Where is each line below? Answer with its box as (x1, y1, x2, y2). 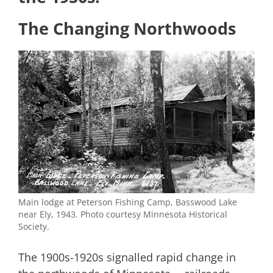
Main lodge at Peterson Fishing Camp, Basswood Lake (18, 196, 237, 208)
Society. (18, 221, 49, 232)
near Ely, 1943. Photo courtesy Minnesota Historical (18, 208, 227, 220)
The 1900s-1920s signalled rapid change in (18, 249, 236, 264)
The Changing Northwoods (18, 16, 236, 40)
